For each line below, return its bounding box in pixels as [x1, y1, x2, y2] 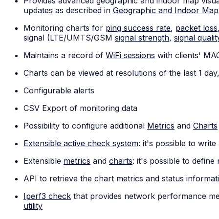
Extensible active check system [23, 138, 138, 149]
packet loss [175, 23, 218, 33]
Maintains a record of [23, 50, 106, 61]
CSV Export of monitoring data [23, 103, 137, 113]
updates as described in [23, 5, 113, 16]
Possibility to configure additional [23, 121, 147, 131]
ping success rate [106, 23, 171, 33]
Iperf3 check [23, 191, 71, 201]
